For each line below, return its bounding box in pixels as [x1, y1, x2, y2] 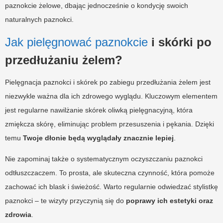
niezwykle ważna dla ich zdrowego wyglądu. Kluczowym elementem [5, 92, 218, 100]
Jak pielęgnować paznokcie [5, 35, 148, 49]
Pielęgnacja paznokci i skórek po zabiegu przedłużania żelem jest [5, 78, 211, 86]
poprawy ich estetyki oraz [126, 196, 213, 205]
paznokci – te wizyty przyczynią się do [5, 196, 126, 205]
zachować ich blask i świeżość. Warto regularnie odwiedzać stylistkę [5, 182, 218, 191]
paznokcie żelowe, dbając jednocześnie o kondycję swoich [5, 1, 188, 9]
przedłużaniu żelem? [5, 53, 122, 67]
